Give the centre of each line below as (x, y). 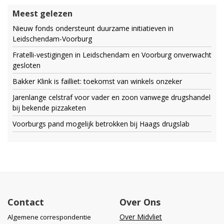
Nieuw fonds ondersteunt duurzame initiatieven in (93, 28)
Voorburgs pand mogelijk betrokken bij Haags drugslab (101, 124)
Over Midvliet (141, 217)
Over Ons (140, 202)
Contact (26, 202)
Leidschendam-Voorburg (52, 39)
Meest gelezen (42, 13)
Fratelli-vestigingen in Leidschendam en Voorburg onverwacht (112, 55)
